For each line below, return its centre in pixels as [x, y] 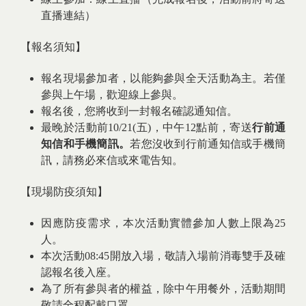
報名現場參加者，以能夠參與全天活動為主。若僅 [163, 79]
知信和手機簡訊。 [86, 144]
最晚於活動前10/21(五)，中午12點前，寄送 [147, 128]
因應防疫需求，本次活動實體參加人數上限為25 [163, 223]
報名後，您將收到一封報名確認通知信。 [139, 111]
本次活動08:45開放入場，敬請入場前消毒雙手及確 [163, 256]
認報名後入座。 [81, 273]
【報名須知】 [53, 47]
